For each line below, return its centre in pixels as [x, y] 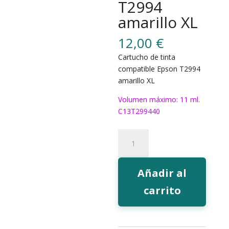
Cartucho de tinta [147, 57]
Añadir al [162, 173]
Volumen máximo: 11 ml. [159, 99]
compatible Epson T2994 [159, 69]
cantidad [132, 205]
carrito [162, 190]
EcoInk [129, 158]
